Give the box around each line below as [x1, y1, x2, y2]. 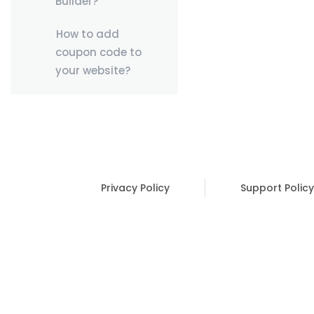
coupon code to [55, 45, 142, 60]
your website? [55, 63, 130, 78]
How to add [55, 27, 119, 41]
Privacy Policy [101, 181, 170, 195]
